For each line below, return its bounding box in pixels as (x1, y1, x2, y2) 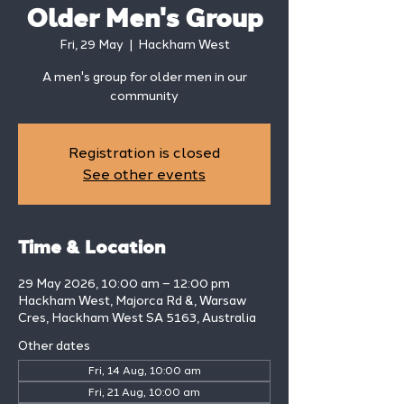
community (110, 88, 179, 104)
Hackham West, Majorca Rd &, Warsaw (18, 293, 246, 308)
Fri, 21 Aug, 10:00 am (88, 386, 200, 399)
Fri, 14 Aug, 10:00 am (87, 364, 201, 377)
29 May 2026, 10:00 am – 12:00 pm (18, 276, 230, 291)
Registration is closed (69, 144, 220, 161)
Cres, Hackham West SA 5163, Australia (18, 310, 256, 326)
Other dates (18, 338, 90, 353)
